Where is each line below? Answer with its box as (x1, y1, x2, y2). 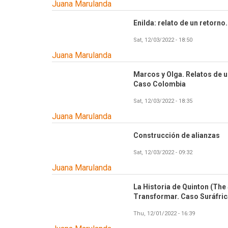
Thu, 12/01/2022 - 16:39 (133, 210, 195, 217)
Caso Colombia (133, 80, 186, 89)
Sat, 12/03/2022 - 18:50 (133, 37, 192, 44)
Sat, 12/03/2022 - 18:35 (133, 98, 192, 105)
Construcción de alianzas (133, 131, 220, 140)
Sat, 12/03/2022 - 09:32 (133, 149, 192, 156)
